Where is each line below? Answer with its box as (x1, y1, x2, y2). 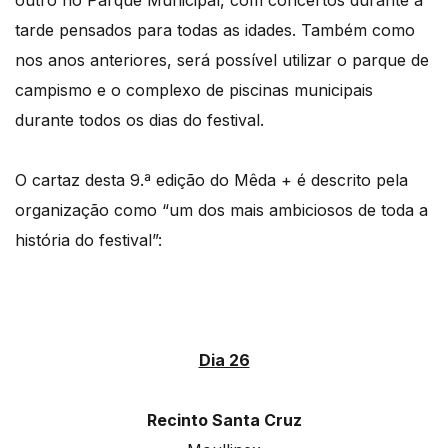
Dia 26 (198, 350, 250, 371)
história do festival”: (15, 230, 162, 251)
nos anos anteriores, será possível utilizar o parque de (15, 50, 429, 71)
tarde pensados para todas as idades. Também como (15, 20, 415, 41)
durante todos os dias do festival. (15, 110, 264, 131)
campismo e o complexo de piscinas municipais (15, 80, 373, 101)
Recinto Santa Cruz (146, 410, 302, 431)
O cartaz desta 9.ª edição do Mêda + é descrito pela (15, 170, 408, 191)
